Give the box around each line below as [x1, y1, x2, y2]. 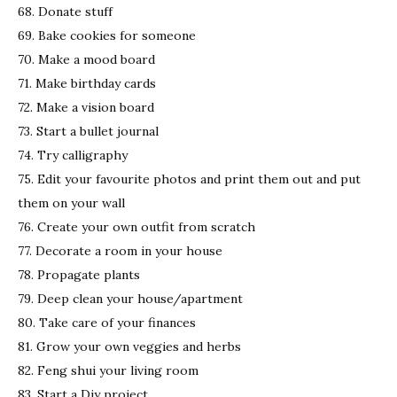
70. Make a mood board [18, 51, 155, 67]
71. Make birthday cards [18, 74, 156, 91]
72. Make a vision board [18, 98, 154, 115]
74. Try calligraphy [18, 146, 128, 163]
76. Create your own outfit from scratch [18, 218, 255, 235]
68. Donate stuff [18, 3, 113, 19]
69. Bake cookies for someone [18, 27, 196, 43]
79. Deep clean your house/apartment [18, 290, 243, 307]
